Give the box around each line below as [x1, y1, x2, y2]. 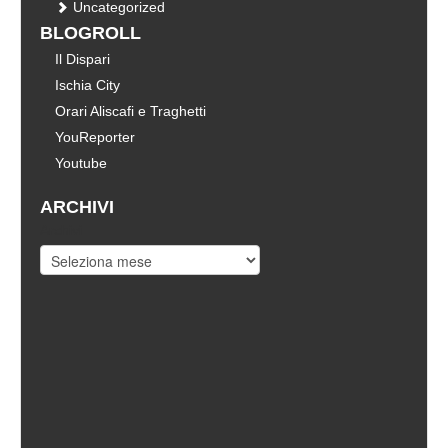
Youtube [55, 154, 107, 171]
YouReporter [55, 128, 135, 145]
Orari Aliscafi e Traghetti [55, 102, 206, 119]
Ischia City [55, 76, 120, 93]
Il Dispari [55, 50, 110, 67]
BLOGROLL [40, 22, 141, 43]
